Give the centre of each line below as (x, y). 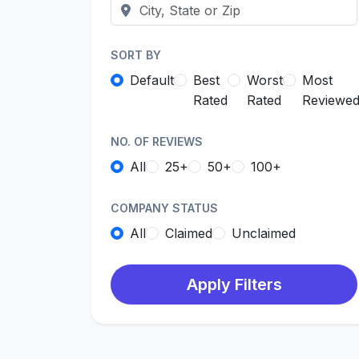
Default (152, 80)
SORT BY (136, 55)
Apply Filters (234, 284)
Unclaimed (264, 233)
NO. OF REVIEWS (157, 141)
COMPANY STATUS (164, 208)
